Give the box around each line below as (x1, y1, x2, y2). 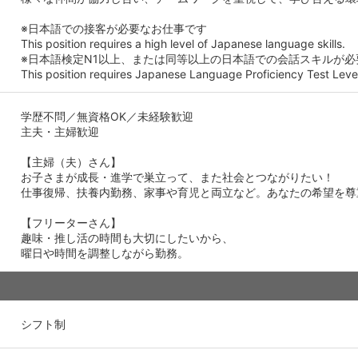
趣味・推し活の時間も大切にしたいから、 (21, 230, 233, 245)
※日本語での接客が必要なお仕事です (21, 21, 207, 35)
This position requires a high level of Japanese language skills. (21, 36, 345, 50)
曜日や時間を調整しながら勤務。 (21, 245, 189, 260)
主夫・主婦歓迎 (21, 124, 99, 138)
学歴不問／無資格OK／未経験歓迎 (21, 109, 193, 123)
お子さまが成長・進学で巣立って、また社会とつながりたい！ (21, 169, 334, 184)
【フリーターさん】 (21, 215, 121, 229)
